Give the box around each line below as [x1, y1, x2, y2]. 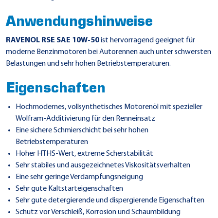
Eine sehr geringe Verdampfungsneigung [16, 173, 143, 181]
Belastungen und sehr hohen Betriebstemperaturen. [6, 59, 171, 68]
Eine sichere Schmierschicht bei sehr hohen [16, 126, 148, 134]
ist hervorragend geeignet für [101, 36, 195, 44]
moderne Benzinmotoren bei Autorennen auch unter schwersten [6, 48, 211, 56]
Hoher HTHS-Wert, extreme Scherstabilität [16, 149, 153, 158]
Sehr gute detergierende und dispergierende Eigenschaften [16, 196, 204, 204]
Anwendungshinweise [6, 15, 153, 29]
